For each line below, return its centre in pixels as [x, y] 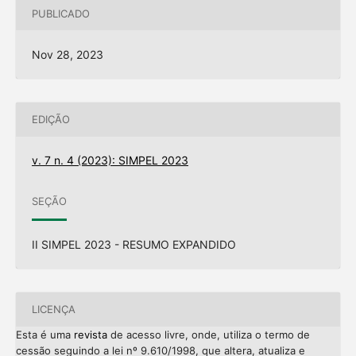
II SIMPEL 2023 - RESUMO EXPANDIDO [133, 244]
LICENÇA [53, 310]
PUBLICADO [60, 13]
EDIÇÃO [50, 120]
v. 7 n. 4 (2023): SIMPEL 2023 [110, 160]
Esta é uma [44, 334]
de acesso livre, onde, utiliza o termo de [208, 334]
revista [90, 334]
